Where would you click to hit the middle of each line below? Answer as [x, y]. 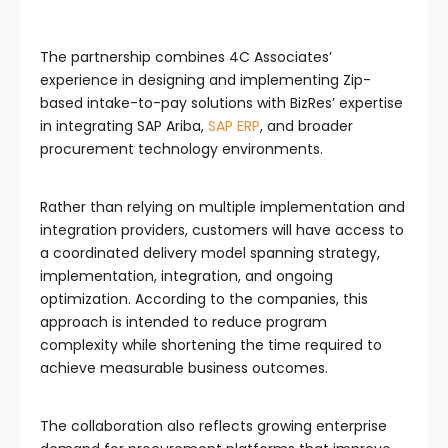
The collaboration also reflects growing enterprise [213, 425]
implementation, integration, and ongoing [186, 275]
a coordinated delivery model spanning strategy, [210, 252]
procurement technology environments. [181, 148]
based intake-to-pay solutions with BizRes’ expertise [221, 102]
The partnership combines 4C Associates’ [186, 56]
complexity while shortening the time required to [211, 344]
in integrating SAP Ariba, [124, 125]
